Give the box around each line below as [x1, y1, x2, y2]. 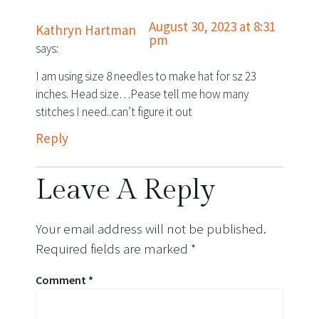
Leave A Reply [36, 172, 215, 206]
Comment [36, 273, 88, 288]
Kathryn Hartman [36, 21, 136, 38]
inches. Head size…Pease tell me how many [36, 86, 249, 103]
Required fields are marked [36, 239, 191, 257]
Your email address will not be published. [36, 219, 266, 237]
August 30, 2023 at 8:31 [149, 17, 276, 35]
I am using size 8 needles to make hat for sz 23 [36, 68, 256, 85]
